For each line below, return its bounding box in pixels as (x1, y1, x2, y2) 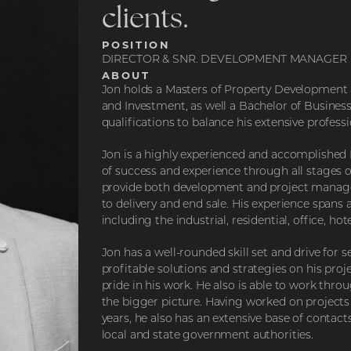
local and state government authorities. (101, 329, 314, 342)
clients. (101, 5, 189, 34)
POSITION (101, 38, 171, 51)
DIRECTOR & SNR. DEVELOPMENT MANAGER (101, 53, 347, 66)
